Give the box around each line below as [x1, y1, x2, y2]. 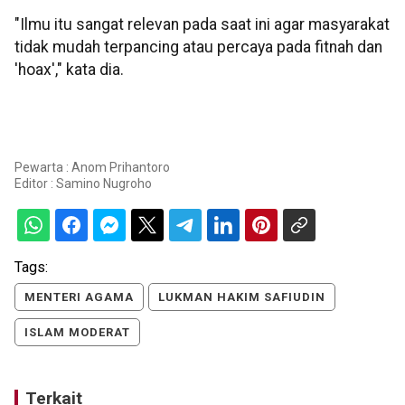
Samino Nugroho [56, 175, 152, 191]
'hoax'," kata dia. [14, 60, 124, 79]
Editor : [14, 175, 56, 191]
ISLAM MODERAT [24, 325, 130, 339]
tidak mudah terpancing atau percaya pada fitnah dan [14, 37, 382, 56]
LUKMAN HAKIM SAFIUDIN [158, 289, 325, 304]
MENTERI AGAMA [24, 289, 134, 304]
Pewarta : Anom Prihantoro [14, 159, 170, 174]
